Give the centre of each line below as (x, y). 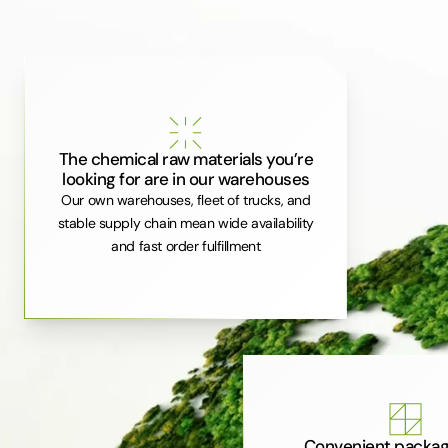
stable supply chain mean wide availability (186, 223)
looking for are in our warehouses (186, 179)
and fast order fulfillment (186, 246)
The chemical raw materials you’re (186, 159)
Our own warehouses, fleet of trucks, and (186, 200)
